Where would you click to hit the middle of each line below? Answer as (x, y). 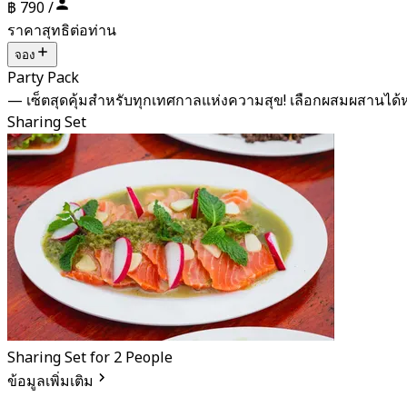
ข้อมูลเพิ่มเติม (50, 381)
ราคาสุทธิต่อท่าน (62, 30)
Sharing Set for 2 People (90, 357)
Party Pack (43, 78)
